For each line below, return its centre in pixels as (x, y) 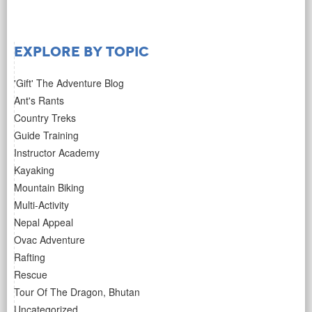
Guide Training (46, 135)
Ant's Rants (39, 101)
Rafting (30, 257)
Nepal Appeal (44, 223)
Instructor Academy (57, 153)
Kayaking (34, 170)
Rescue (31, 275)
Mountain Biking (49, 188)
